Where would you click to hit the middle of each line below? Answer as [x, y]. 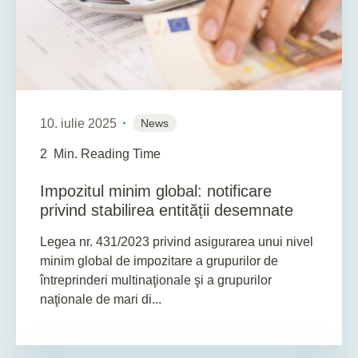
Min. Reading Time [107, 154]
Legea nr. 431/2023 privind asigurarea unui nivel [177, 242]
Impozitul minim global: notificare [156, 191]
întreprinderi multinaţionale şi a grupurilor [156, 280]
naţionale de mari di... [101, 300]
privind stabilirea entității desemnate [167, 211]
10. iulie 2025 [78, 123]
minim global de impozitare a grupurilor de [159, 261]
